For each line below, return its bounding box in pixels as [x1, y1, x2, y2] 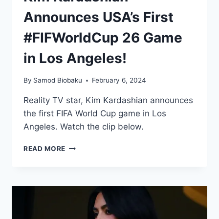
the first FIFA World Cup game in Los [23, 109, 166, 119]
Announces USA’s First [23, 9, 174, 26]
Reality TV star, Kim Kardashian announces [23, 95, 193, 106]
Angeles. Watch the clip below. [23, 122, 144, 132]
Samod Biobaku [33, 76, 83, 85]
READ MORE [23, 145, 66, 153]
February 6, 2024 [92, 76, 147, 85]
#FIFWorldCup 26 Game [23, 29, 182, 46]
